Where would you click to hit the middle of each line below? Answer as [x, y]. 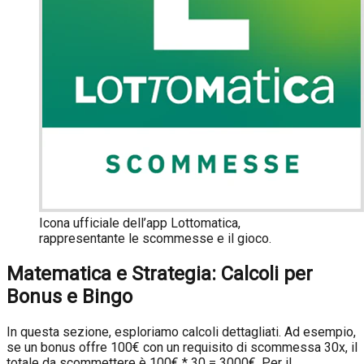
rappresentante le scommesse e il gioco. [155, 239]
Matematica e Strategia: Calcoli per [160, 274]
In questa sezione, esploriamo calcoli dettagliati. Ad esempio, [181, 332]
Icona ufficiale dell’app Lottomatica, [140, 223]
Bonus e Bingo [69, 297]
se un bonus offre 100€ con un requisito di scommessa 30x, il [182, 348]
